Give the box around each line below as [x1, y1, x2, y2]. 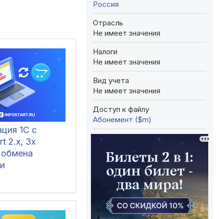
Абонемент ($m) [93, 114, 152, 124]
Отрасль [93, 18, 123, 27]
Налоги [93, 46, 117, 56]
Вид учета [93, 75, 129, 85]
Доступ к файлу [93, 104, 149, 114]
